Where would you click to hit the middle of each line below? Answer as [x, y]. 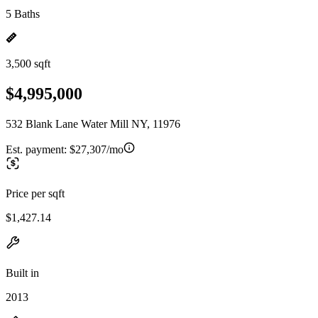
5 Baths [23, 14]
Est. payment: [38, 149]
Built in [22, 273]
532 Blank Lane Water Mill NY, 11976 [93, 124]
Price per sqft [35, 193]
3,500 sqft [28, 64]
